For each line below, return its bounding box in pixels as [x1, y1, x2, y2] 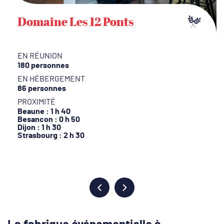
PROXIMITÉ [17, 98, 55, 106]
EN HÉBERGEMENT [17, 75, 85, 83]
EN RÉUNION [17, 52, 62, 60]
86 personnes [17, 84, 66, 93]
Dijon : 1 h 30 [17, 123, 61, 132]
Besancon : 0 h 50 [17, 115, 80, 124]
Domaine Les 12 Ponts [17, 13, 133, 30]
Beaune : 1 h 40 [17, 107, 70, 116]
